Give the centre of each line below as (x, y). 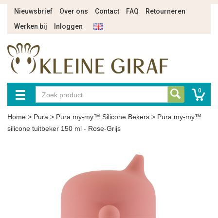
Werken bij (31, 26)
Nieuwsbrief (33, 11)
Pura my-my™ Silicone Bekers (103, 117)
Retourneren (165, 11)
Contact (107, 11)
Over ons (74, 11)
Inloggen (68, 26)
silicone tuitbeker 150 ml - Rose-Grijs (64, 128)
